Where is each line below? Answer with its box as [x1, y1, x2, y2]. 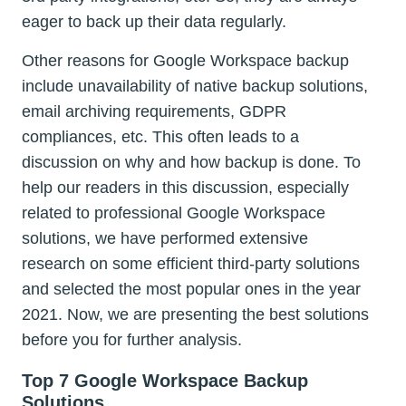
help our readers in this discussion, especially [22, 179, 349, 198]
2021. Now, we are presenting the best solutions [22, 305, 369, 324]
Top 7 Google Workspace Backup [22, 370, 308, 391]
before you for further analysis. [22, 331, 242, 350]
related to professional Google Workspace [22, 204, 325, 223]
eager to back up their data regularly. [22, 13, 286, 32]
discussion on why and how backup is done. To [22, 153, 361, 172]
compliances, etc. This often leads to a [22, 128, 299, 147]
